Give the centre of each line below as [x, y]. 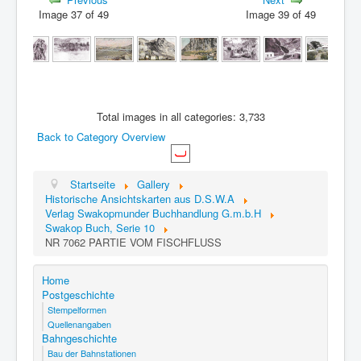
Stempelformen [77, 310]
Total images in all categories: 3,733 [180, 117]
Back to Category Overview [101, 136]
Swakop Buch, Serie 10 [100, 228]
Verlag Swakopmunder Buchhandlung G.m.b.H [153, 214]
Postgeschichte [78, 295]
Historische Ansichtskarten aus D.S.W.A [140, 199]
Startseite [93, 185]
